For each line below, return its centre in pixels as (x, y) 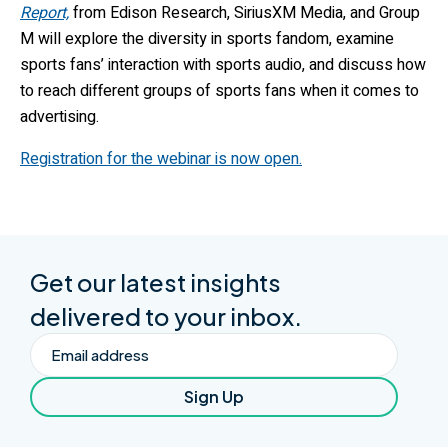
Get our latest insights (155, 282)
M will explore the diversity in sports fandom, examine (207, 38)
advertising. (61, 116)
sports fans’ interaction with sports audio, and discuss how (223, 64)
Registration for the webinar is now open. (161, 158)
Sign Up (213, 397)
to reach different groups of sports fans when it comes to (219, 90)
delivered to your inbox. (166, 316)
